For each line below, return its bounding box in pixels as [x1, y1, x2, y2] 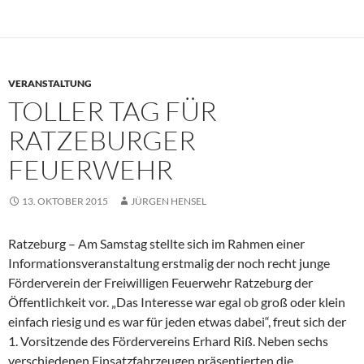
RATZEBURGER [8, 123, 196, 157]
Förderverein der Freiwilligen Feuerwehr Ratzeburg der [8, 274, 313, 290]
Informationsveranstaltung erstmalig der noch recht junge [8, 254, 330, 271]
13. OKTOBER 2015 [22, 194, 108, 207]
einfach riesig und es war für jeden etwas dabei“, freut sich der [8, 313, 346, 329]
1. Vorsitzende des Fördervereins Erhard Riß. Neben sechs [8, 332, 328, 349]
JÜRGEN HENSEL [131, 194, 206, 207]
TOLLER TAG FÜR [8, 93, 217, 128]
